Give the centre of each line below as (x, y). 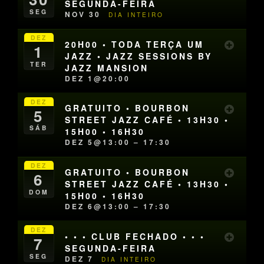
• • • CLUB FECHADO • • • (135, 236)
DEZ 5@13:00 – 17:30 (118, 142)
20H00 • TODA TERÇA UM (135, 44)
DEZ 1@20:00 (98, 78)
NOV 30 (85, 14)
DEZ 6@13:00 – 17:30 (118, 207)
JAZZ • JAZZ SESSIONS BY (139, 56)
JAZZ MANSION (107, 67)
